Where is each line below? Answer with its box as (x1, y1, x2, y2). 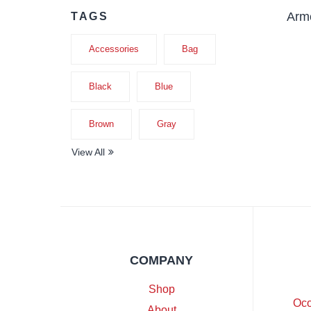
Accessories (89, 44, 139, 54)
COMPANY (130, 253, 194, 267)
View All (72, 146, 105, 158)
